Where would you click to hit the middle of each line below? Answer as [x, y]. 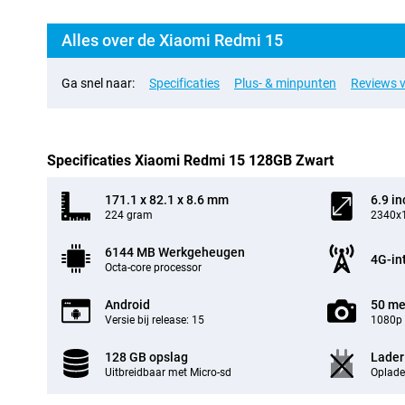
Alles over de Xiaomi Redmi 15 [172, 40]
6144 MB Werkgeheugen [175, 252]
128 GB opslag [146, 357]
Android [127, 305]
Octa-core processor [153, 268]
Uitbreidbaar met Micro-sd [168, 372]
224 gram [129, 215]
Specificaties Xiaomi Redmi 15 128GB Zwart [190, 160]
